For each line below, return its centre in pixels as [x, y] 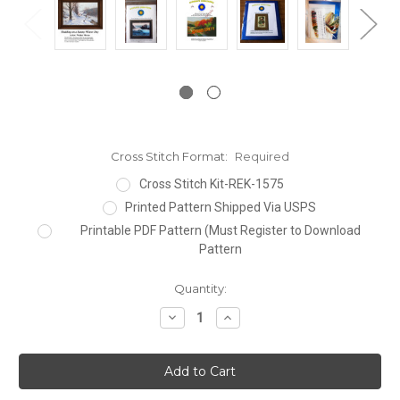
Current [41, 288]
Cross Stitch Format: [171, 156]
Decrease [195, 317]
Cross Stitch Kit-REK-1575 [211, 183]
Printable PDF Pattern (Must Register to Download [221, 230]
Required [262, 156]
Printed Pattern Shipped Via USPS [221, 207]
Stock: [37, 305]
